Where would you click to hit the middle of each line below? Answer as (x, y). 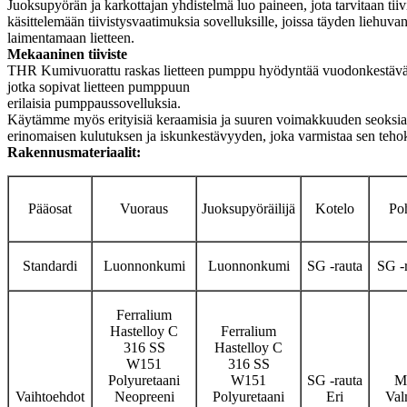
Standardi (50, 266)
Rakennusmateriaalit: (74, 152)
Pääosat (50, 208)
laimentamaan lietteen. (71, 38)
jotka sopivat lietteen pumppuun (99, 87)
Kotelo (335, 208)
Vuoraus (144, 208)
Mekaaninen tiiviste (67, 54)
